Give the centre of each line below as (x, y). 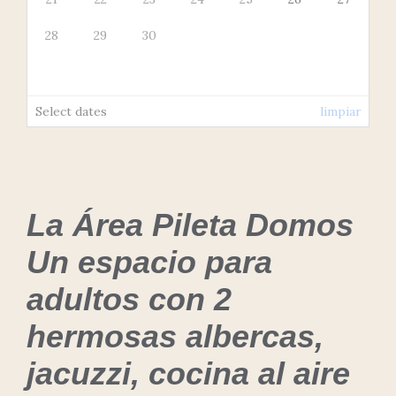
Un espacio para (149, 262)
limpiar (340, 111)
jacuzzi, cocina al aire (188, 373)
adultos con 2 (129, 299)
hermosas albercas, (175, 336)
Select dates (71, 111)
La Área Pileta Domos (190, 225)
